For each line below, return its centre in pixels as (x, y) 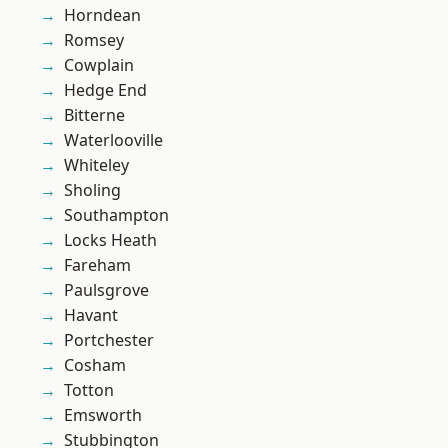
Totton (89, 390)
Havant (91, 315)
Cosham (95, 365)
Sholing (92, 190)
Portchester (109, 340)
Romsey (94, 40)
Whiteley (96, 165)
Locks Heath (110, 240)
